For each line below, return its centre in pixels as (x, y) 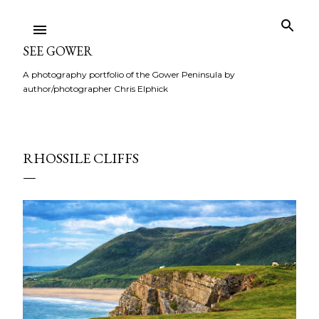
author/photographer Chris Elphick (95, 89)
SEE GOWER (58, 51)
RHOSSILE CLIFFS (81, 158)
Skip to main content (159, 18)
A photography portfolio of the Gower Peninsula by (129, 74)
